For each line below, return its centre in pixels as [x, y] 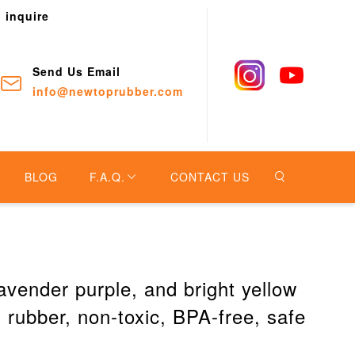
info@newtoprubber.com [107, 91]
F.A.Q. [107, 177]
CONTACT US [210, 177]
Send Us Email [76, 71]
